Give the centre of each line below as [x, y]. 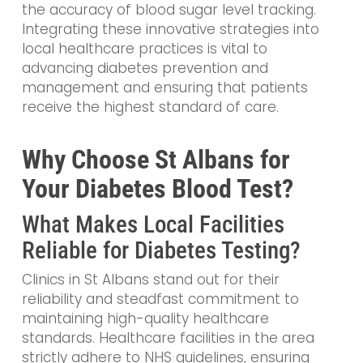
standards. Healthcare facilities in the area [168, 338]
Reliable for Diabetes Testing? [161, 251]
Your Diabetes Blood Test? [157, 189]
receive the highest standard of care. [150, 107]
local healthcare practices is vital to [144, 48]
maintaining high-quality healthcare [145, 319]
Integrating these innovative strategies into [170, 29]
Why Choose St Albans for [156, 160]
